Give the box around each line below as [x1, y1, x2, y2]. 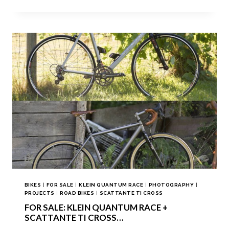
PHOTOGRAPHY [148, 182, 194, 188]
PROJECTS [25, 190, 55, 196]
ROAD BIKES [60, 190, 95, 196]
